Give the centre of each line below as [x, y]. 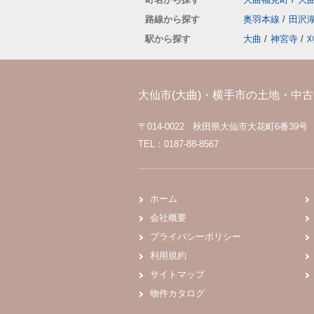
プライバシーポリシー [196, 237]
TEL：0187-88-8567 [178, 144]
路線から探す [172, 19]
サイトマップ [177, 274]
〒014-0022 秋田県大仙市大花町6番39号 [224, 127]
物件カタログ [177, 293]
